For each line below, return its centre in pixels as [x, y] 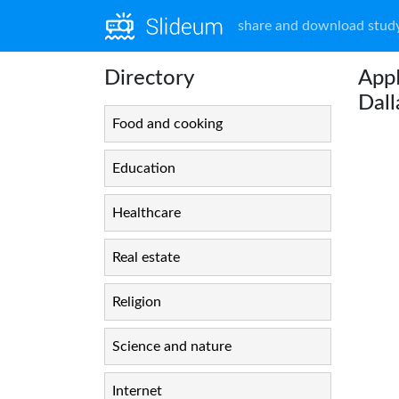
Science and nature [172, 346]
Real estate [146, 257]
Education [144, 168]
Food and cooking [167, 124]
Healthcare [147, 213]
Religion [137, 302]
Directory [149, 78]
